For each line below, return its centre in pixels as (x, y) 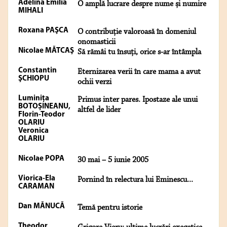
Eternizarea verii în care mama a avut (139, 72)
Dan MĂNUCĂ (42, 207)
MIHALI (31, 11)
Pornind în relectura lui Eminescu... (135, 180)
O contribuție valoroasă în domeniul (137, 32)
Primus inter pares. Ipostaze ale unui (138, 100)
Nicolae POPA (41, 159)
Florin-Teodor (42, 115)
